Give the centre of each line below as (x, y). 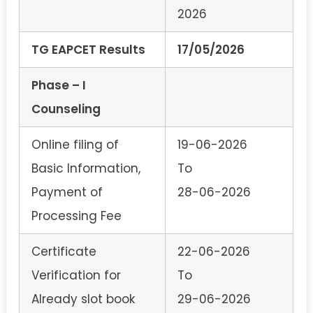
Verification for (76, 275)
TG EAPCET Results (88, 49)
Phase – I (59, 85)
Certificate (64, 251)
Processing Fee (77, 216)
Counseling (66, 109)
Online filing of (75, 144)
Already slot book (83, 299)
